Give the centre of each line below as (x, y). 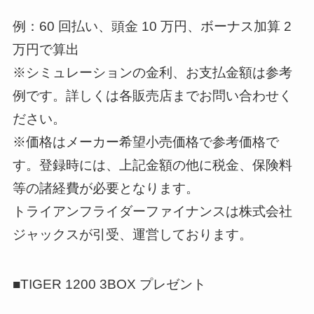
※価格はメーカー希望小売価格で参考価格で (145, 142)
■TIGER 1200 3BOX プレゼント (109, 284)
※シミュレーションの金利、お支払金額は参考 (152, 73)
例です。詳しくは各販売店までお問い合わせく (152, 96)
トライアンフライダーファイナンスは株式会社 (152, 212)
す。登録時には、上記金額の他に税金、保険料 (152, 165)
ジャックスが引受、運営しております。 (132, 235)
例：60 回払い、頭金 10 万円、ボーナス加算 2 (152, 27)
